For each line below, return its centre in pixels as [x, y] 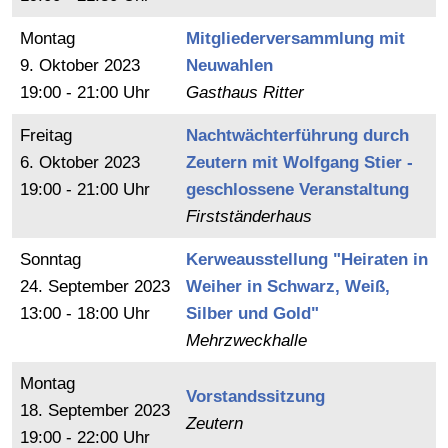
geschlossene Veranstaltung [297, 189]
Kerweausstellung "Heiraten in [307, 259]
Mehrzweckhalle [246, 340]
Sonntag [50, 259]
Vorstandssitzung [255, 396]
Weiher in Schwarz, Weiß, [288, 286]
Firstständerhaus [249, 216]
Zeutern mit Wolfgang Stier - [299, 162]
